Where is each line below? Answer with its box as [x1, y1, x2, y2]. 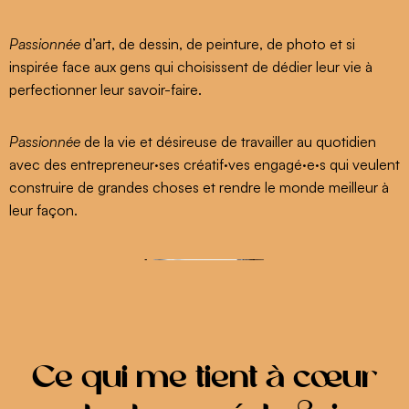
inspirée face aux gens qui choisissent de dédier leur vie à [9, 57, 372, 76]
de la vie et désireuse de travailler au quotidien [80, 131, 376, 151]
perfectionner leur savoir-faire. [9, 79, 202, 99]
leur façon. [9, 200, 78, 219]
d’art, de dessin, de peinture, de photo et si [80, 34, 355, 53]
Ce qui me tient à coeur [31, 362, 378, 395]
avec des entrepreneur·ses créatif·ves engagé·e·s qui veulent [9, 154, 400, 173]
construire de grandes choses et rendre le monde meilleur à [9, 177, 389, 196]
